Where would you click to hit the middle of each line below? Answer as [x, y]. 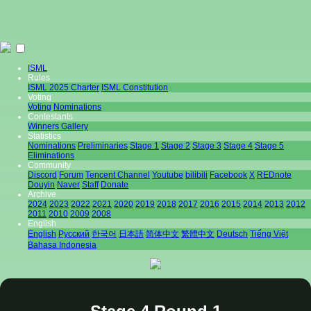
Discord [42, 175]
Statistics [44, 136]
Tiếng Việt [269, 234]
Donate [115, 185]
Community [49, 165]
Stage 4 [238, 146]
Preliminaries [103, 146]
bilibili [196, 175]
